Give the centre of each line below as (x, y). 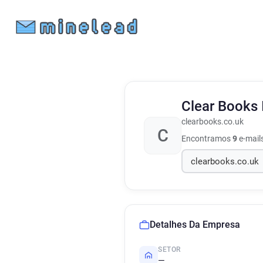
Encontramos (207, 139)
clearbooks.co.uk (213, 122)
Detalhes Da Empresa (195, 225)
